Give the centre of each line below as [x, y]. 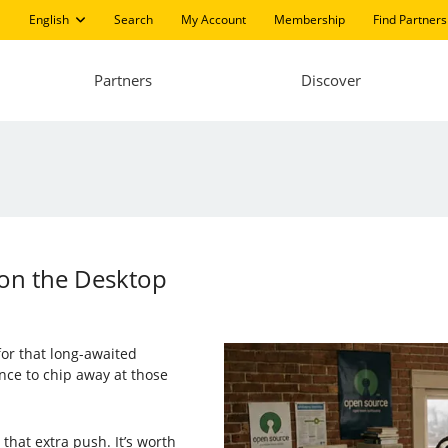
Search [133, 19]
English [48, 19]
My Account [213, 19]
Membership [309, 19]
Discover [330, 80]
